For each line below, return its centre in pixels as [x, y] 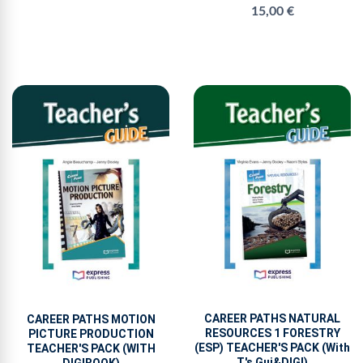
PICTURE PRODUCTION [91, 334]
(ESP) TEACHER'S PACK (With [272, 347]
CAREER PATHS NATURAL [272, 318]
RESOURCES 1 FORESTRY [272, 333]
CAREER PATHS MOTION [91, 320]
